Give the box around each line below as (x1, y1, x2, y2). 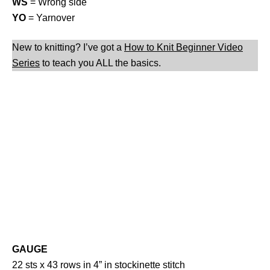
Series (12, 58, 40, 68)
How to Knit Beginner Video (124, 42, 243, 52)
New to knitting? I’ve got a (12, 42, 124, 52)
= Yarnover (26, 13, 75, 23)
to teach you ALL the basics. (40, 58, 161, 68)
